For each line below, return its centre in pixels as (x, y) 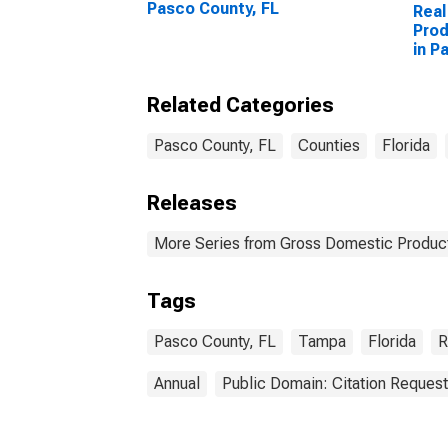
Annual (177, 383)
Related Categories (240, 105)
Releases (192, 203)
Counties (329, 145)
